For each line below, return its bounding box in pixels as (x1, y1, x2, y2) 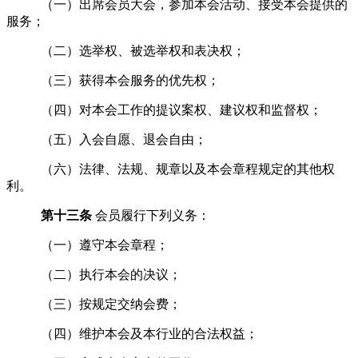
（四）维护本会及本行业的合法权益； (41, 326, 259, 340)
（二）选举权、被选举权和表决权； (41, 43, 246, 58)
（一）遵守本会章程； (41, 237, 169, 252)
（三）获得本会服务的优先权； (41, 73, 221, 87)
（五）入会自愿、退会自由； (41, 132, 208, 146)
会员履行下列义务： (94, 208, 210, 222)
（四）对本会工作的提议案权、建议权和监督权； (41, 102, 323, 117)
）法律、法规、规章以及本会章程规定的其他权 (66, 161, 335, 176)
